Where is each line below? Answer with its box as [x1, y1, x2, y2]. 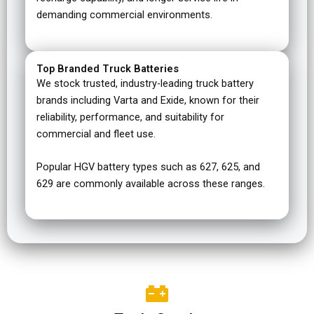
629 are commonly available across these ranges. [36, 177, 265, 191]
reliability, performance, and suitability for [36, 110, 224, 123]
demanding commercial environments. [36, 8, 212, 22]
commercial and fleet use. [36, 127, 156, 140]
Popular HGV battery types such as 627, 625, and [36, 161, 260, 174]
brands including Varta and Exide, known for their [36, 93, 259, 107]
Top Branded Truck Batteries [36, 62, 179, 75]
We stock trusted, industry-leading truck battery [36, 76, 254, 90]
